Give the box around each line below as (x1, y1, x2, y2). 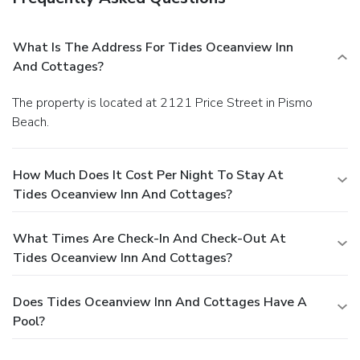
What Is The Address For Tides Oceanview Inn (13, 38, 293, 56)
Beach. (12, 112, 49, 131)
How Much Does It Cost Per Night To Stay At (13, 166, 284, 184)
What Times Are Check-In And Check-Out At (13, 229, 286, 247)
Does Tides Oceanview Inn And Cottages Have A (13, 292, 307, 311)
